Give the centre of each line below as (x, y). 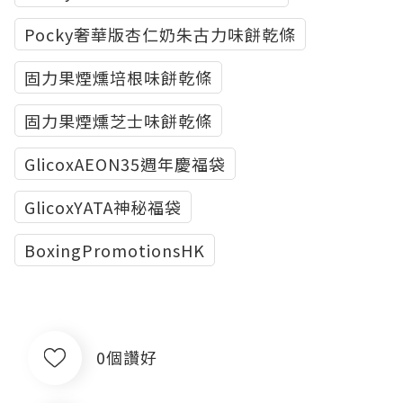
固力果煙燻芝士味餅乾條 (118, 120)
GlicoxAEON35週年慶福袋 (125, 163)
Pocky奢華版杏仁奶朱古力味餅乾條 (160, 34)
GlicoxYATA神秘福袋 (103, 206)
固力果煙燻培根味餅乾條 (118, 77)
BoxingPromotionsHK (115, 250)
